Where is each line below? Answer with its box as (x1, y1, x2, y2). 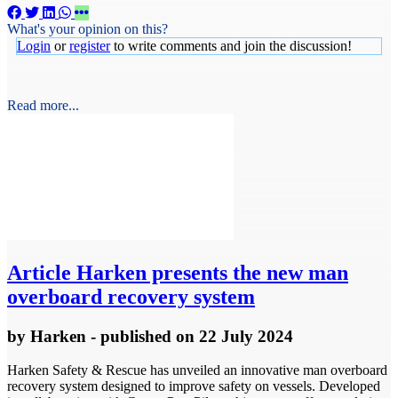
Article (7, 260, 71, 284)
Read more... (7, 97, 79, 113)
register (69, 37, 110, 53)
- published (86, 326, 176, 346)
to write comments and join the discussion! (110, 37, 352, 53)
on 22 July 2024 (176, 326, 293, 346)
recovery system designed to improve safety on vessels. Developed (7, 378, 380, 394)
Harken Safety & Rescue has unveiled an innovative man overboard (7, 362, 387, 378)
